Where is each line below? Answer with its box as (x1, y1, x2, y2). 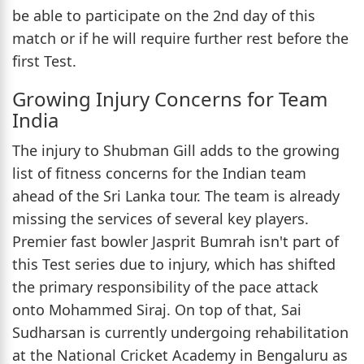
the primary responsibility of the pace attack (12, 277, 318, 297)
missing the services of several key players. (12, 209, 309, 229)
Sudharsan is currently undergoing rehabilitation (12, 323, 349, 343)
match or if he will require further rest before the (12, 28, 349, 49)
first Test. (12, 51, 76, 71)
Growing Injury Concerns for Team (12, 85, 327, 113)
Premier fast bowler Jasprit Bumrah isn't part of (12, 232, 339, 252)
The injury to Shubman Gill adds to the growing (12, 141, 340, 161)
